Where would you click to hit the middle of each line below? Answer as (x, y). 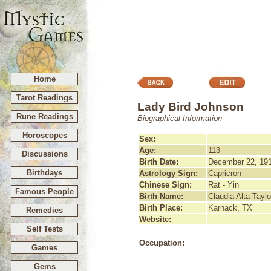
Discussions (44, 154)
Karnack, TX (230, 208)
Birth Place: (161, 208)
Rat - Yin (224, 185)
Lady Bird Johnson (191, 107)
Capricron (225, 173)
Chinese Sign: (165, 185)
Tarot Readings (44, 98)
